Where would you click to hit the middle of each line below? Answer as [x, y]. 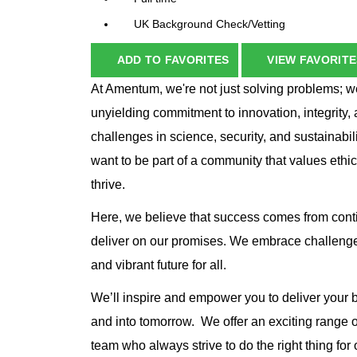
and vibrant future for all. [159, 265]
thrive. [108, 185]
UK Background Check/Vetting [210, 24]
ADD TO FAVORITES [173, 60]
